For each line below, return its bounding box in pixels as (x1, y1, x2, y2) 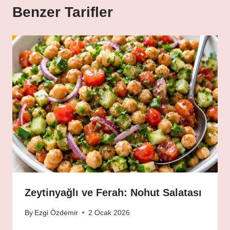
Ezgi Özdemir (34, 208, 79, 217)
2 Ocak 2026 (88, 208, 130, 217)
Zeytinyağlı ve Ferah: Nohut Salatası (25, 187, 202, 199)
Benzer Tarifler (12, 4, 113, 21)
